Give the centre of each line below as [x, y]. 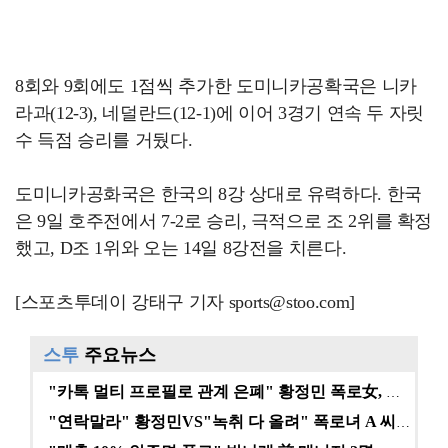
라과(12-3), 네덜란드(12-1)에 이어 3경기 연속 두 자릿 [220, 113]
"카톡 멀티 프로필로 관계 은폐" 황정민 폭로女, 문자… [393, 392]
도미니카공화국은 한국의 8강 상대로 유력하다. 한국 [218, 194]
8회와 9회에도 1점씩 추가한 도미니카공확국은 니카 [216, 86]
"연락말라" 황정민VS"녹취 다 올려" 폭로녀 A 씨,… [403, 422]
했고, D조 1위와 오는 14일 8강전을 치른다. [181, 248]
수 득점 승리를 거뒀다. [104, 140]
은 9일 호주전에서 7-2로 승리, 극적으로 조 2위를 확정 [224, 221]
